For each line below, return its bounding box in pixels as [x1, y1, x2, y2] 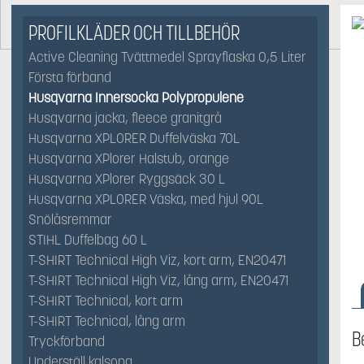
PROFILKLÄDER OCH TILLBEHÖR [28, 20, 240, 45]
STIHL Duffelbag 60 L [28, 232, 147, 249]
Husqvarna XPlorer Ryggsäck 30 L [28, 171, 225, 188]
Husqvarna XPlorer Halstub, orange [28, 150, 229, 167]
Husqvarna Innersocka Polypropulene [28, 89, 244, 106]
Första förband [28, 69, 111, 86]
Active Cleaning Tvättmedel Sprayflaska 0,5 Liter [28, 49, 306, 66]
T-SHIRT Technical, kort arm [28, 292, 183, 310]
